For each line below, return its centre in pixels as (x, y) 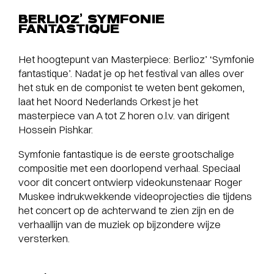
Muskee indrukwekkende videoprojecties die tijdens (135, 196)
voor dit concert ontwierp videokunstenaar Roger (130, 182)
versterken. (44, 238)
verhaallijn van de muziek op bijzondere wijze (120, 224)
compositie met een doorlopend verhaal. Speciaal (129, 168)
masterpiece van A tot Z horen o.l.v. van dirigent (124, 115)
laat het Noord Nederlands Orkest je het (108, 101)
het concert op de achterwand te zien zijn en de (126, 210)
